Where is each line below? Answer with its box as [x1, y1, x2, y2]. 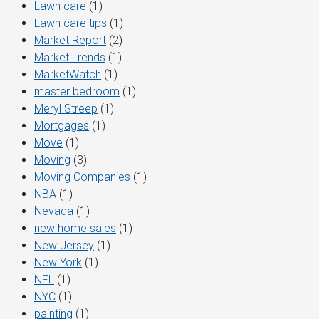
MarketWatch [34, 68, 101, 82]
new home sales [34, 221, 116, 236]
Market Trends [34, 51, 105, 65]
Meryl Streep [34, 102, 98, 116]
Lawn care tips [34, 16, 107, 31]
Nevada [34, 204, 73, 219]
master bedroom [34, 85, 120, 99]
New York [34, 256, 82, 270]
